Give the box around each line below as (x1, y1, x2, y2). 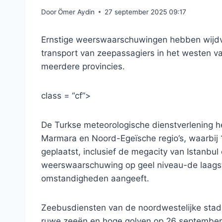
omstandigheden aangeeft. (41, 173, 149, 183)
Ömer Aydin (58, 7, 95, 16)
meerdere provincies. (41, 61, 125, 71)
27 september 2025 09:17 (105, 7, 187, 16)
